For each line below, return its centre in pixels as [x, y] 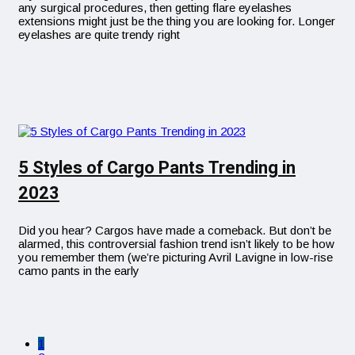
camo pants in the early [79, 270]
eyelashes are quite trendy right [99, 34]
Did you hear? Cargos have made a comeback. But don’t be [175, 230]
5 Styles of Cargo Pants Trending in [157, 168]
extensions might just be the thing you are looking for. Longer [177, 21]
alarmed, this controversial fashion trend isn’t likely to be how [176, 243]
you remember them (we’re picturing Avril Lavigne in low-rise [176, 257]
